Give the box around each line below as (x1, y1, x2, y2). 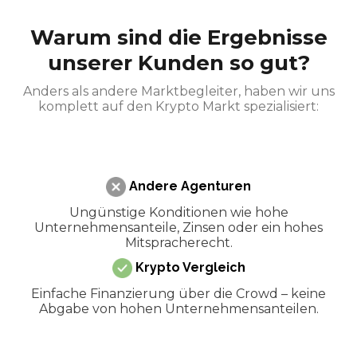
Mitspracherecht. (124, 234, 233, 250)
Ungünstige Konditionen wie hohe (69, 204, 288, 220)
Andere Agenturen (126, 178, 251, 194)
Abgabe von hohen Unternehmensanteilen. (38, 300, 319, 316)
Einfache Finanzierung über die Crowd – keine (31, 285, 326, 301)
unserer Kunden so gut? (47, 49, 310, 76)
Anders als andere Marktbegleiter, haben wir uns (22, 83, 335, 99)
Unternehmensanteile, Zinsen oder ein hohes (34, 219, 323, 235)
